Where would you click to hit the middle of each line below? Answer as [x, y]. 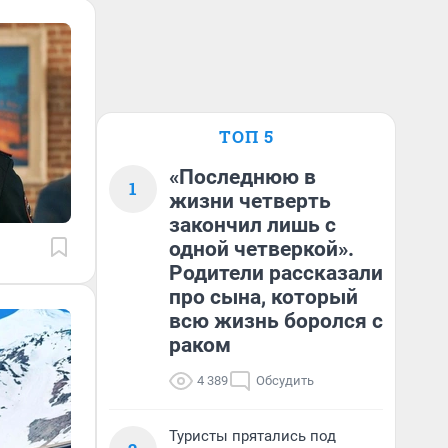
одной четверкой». [261, 249]
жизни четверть [250, 201]
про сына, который [263, 297]
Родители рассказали [276, 273]
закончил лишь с [252, 225]
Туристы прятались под [252, 436]
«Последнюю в [242, 177]
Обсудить [285, 380]
